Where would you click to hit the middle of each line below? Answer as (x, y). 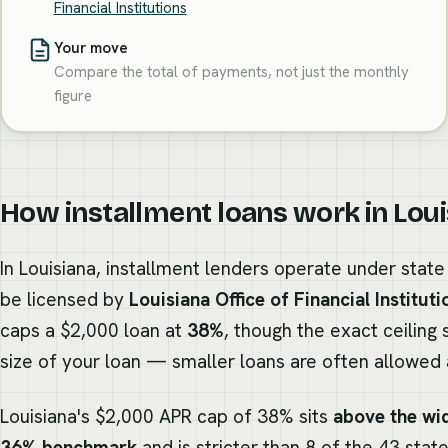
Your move (90, 47)
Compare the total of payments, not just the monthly (231, 71)
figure (72, 95)
